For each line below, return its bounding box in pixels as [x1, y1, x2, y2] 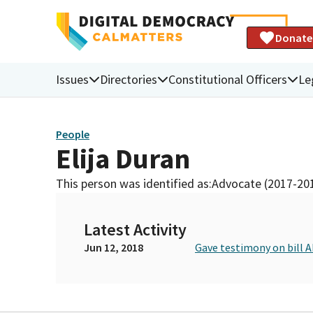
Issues [56, 71, 89, 87]
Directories [100, 71, 157, 87]
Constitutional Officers [168, 71, 287, 87]
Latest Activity [84, 218, 187, 240]
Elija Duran [56, 140, 190, 176]
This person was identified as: [56, 175, 212, 191]
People [56, 127, 89, 142]
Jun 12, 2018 [84, 240, 143, 254]
